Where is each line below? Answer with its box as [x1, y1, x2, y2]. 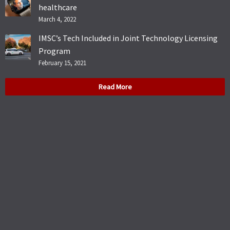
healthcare [39, 2, 77, 12]
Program [39, 45, 70, 56]
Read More [98, 82, 132, 91]
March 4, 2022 [39, 14, 76, 23]
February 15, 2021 [39, 58, 86, 67]
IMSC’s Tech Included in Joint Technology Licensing [39, 32, 218, 43]
